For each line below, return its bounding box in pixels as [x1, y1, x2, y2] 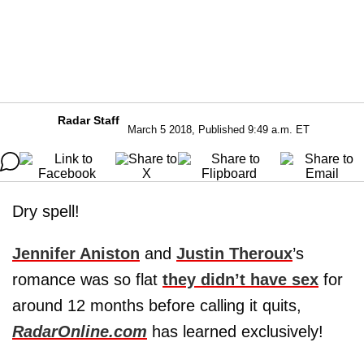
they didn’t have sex [162, 271, 318, 288]
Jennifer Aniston [12, 245, 140, 262]
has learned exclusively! [147, 323, 323, 340]
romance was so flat [12, 271, 162, 288]
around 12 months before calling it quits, [12, 297, 301, 314]
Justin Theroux [176, 245, 292, 262]
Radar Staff [58, 114, 119, 127]
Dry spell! [12, 202, 80, 220]
